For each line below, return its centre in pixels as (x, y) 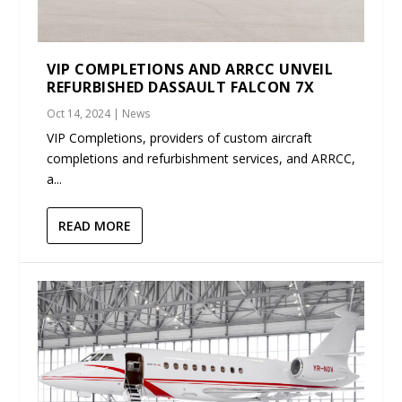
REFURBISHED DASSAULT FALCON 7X (181, 87)
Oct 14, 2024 (79, 114)
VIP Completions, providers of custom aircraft (180, 138)
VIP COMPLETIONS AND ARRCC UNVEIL (190, 70)
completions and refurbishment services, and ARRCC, (201, 159)
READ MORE (95, 226)
